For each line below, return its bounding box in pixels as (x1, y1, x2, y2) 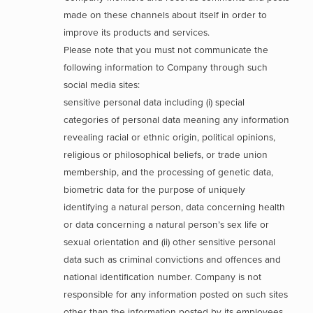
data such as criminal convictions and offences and (64, 254, 282, 265)
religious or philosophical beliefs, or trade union (64, 149, 268, 161)
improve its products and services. (64, 27, 210, 38)
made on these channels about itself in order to (64, 9, 268, 21)
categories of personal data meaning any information (64, 114, 290, 126)
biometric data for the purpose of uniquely (64, 184, 246, 196)
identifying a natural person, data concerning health (64, 201, 286, 213)
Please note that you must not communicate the (64, 44, 269, 56)
